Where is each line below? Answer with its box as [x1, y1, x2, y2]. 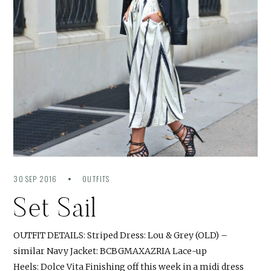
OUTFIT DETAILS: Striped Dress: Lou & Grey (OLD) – [13, 229, 228, 241]
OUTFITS [82, 173, 110, 184]
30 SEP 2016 [13, 173, 59, 184]
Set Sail [13, 189, 97, 224]
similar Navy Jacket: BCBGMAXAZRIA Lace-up [13, 245, 207, 256]
